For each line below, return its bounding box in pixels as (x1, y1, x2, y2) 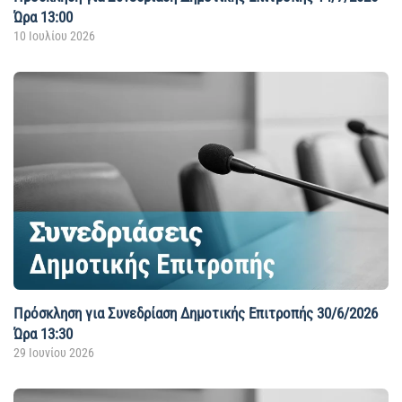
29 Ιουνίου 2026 (13, 345, 94, 360)
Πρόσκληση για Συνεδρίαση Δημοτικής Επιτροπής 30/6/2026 (13, 303, 378, 322)
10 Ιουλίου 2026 (13, 29, 95, 44)
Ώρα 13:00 (13, 8, 73, 27)
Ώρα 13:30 (13, 324, 73, 343)
